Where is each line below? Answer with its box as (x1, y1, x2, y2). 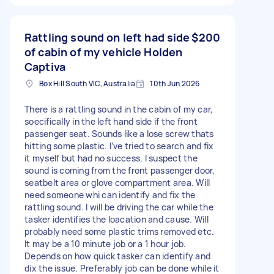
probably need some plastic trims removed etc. (24, 225, 215, 237)
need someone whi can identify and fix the (24, 188, 196, 201)
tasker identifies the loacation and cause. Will (24, 213, 209, 225)
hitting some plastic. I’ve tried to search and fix (24, 139, 214, 152)
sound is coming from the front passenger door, (24, 164, 215, 176)
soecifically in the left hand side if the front (24, 115, 198, 127)
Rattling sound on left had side (24, 29, 190, 45)
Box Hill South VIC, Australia (39, 78, 136, 89)
